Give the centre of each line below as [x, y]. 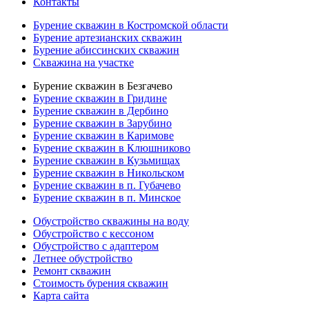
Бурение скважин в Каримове [103, 135]
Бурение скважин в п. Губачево [107, 185]
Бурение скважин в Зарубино [102, 123]
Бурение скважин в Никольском [109, 172]
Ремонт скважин [72, 270]
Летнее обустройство [83, 258]
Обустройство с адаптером [96, 246]
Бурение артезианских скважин [108, 37]
